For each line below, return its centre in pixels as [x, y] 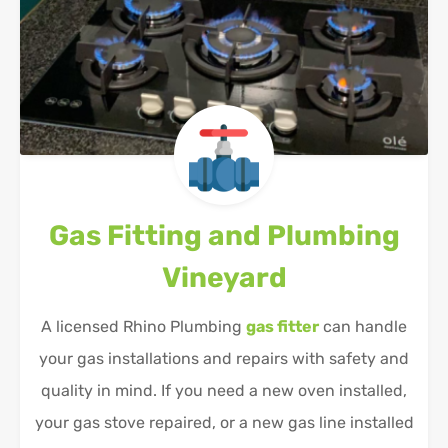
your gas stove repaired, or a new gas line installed [224, 423]
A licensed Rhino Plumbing [143, 327]
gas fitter [282, 327]
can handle [363, 327]
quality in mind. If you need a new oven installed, [224, 391]
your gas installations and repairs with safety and [224, 359]
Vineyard [224, 278]
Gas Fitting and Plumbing [224, 236]
